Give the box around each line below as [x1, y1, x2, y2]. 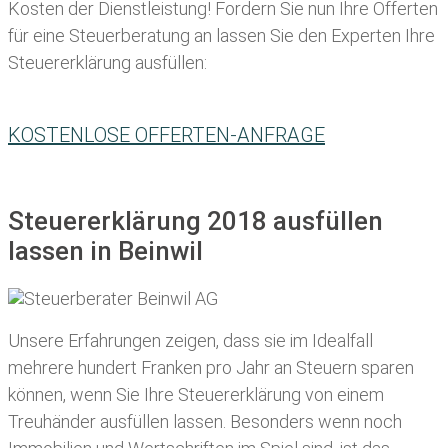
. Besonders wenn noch [223, 411, 402, 433]
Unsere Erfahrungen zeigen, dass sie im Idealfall [8, 330, 373, 352]
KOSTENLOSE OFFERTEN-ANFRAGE [8, 123, 325, 148]
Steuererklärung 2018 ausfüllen [8, 206, 383, 237]
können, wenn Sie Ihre [8, 384, 178, 406]
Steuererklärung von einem [178, 384, 384, 406]
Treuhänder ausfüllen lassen [8, 411, 223, 433]
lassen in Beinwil [8, 236, 203, 267]
